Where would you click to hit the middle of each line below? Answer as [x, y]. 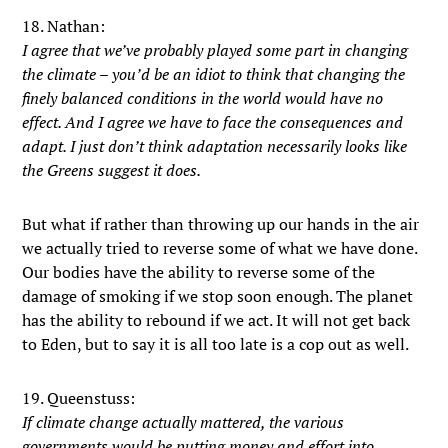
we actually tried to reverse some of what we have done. [220, 248]
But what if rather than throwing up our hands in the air [221, 224]
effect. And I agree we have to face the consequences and [213, 122]
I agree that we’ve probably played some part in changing [215, 50]
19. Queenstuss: [79, 398]
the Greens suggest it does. [112, 170]
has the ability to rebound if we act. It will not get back [216, 320]
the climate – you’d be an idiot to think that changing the [214, 74]
